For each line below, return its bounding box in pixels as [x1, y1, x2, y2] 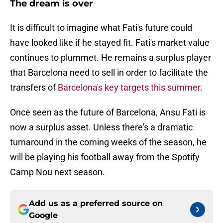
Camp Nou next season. [10, 167, 105, 178]
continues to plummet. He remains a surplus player [10, 52, 211, 63]
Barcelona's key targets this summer [58, 82, 200, 93]
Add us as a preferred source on [29, 199, 163, 209]
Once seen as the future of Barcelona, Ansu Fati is [10, 107, 206, 118]
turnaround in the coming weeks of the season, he [10, 137, 207, 148]
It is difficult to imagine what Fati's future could [10, 22, 192, 33]
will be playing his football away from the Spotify [10, 152, 200, 163]
